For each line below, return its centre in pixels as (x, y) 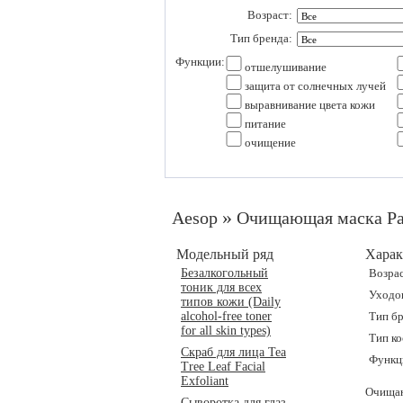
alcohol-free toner (226, 316)
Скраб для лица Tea (233, 352)
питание (264, 124)
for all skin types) (226, 330)
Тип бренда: (261, 38)
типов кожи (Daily (231, 301)
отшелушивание (284, 67)
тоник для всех (221, 287)
